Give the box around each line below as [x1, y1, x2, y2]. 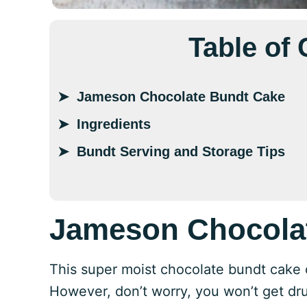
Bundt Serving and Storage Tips [77, 144, 285, 159]
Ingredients [77, 116, 151, 132]
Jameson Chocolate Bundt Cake [77, 89, 285, 104]
